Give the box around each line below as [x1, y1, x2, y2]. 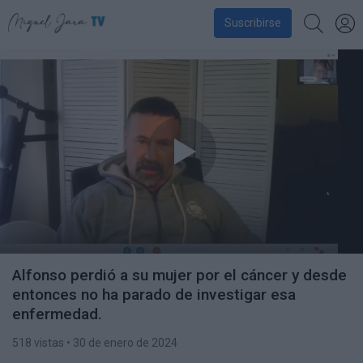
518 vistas [12, 336, 64, 349]
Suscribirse [224, 16, 281, 29]
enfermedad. [12, 305, 102, 323]
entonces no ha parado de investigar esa [12, 285, 296, 304]
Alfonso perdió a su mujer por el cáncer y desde [12, 266, 347, 284]
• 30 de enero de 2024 [64, 336, 177, 349]
